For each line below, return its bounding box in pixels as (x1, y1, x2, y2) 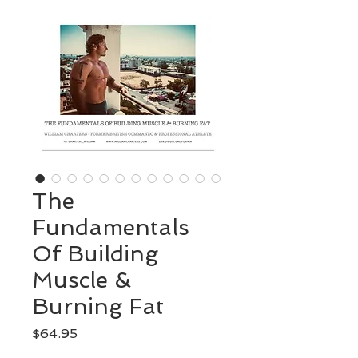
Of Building (32, 241, 158, 267)
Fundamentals (32, 214, 189, 241)
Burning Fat (32, 293, 164, 320)
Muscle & (32, 267, 131, 293)
